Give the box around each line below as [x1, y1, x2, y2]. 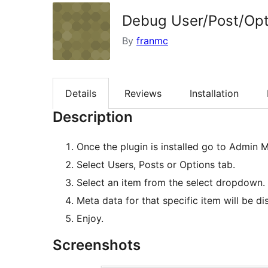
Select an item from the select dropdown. [77, 176, 265, 189]
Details [65, 87, 96, 100]
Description [53, 108, 133, 126]
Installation [190, 87, 239, 100]
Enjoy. [77, 212, 103, 225]
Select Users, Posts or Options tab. [77, 159, 235, 171]
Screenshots [53, 236, 141, 254]
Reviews [124, 87, 162, 100]
